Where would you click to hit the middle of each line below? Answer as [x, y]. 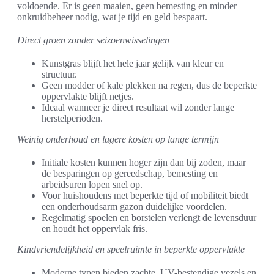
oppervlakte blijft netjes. [88, 97]
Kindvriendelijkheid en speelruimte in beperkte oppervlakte [131, 250]
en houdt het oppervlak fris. [94, 229]
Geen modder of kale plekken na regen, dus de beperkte [149, 86]
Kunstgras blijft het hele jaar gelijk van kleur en [133, 64]
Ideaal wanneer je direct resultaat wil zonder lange [138, 108]
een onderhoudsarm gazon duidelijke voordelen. [134, 207]
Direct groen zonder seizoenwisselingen [93, 40]
